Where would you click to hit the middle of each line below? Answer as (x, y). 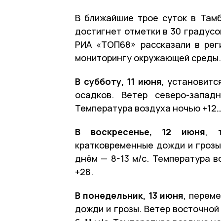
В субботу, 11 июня (118, 81)
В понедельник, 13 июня (129, 195)
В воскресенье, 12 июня (140, 131)
